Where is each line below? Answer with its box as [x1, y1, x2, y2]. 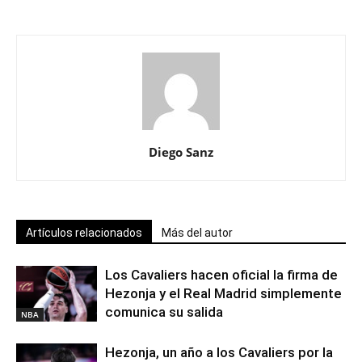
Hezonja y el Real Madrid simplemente [105, 285, 342, 302]
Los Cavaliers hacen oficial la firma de [105, 267, 338, 284]
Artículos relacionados [26, 226, 142, 240]
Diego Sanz [149, 144, 213, 161]
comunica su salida [105, 304, 223, 321]
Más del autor [162, 226, 233, 240]
